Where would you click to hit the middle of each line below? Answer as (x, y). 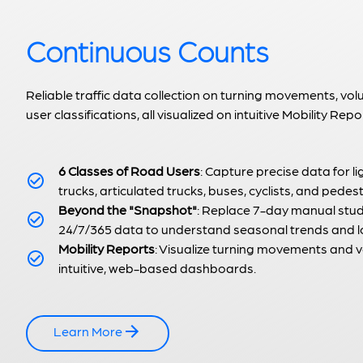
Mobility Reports (107, 249)
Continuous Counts (147, 50)
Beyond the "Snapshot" (128, 210)
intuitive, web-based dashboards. (157, 268)
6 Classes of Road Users (129, 171)
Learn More (88, 331)
